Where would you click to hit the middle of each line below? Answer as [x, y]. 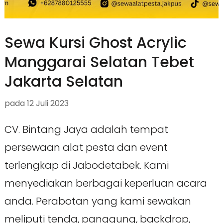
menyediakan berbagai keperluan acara [106, 183]
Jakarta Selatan [63, 82]
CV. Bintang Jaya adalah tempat [86, 130]
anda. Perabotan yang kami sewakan [98, 201]
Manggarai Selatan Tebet [99, 62]
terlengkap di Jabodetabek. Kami [86, 166]
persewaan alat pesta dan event [86, 148]
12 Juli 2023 [48, 104]
